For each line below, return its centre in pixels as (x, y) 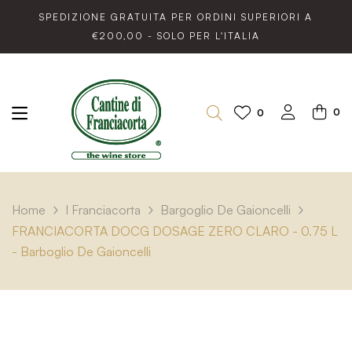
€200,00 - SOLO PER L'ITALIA (176, 36)
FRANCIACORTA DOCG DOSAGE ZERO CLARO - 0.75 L (175, 231)
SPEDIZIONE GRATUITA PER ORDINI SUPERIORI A (176, 17)
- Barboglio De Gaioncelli (81, 251)
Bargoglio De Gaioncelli (225, 210)
